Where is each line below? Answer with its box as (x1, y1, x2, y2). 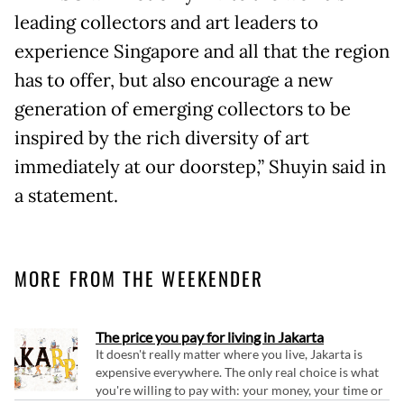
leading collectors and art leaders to (14, 10, 318, 34)
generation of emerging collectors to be (14, 96, 351, 121)
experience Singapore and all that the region (14, 39, 390, 63)
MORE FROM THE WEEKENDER (14, 263, 264, 292)
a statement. (14, 183, 118, 207)
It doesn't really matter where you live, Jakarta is (96, 345, 363, 362)
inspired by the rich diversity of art (14, 125, 309, 150)
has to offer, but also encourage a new (14, 68, 333, 92)
